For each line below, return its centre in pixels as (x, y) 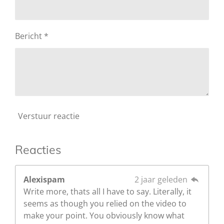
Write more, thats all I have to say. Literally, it (107, 191)
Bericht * (32, 36)
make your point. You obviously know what (104, 215)
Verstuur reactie (49, 116)
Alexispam (44, 179)
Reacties (38, 149)
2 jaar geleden (162, 179)
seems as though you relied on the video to (105, 203)
